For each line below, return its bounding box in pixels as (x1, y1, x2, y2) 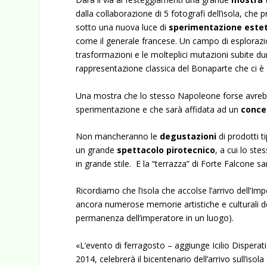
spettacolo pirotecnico (117, 144, 216, 156)
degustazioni (160, 130, 217, 142)
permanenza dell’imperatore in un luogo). (76, 212, 234, 224)
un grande (76, 144, 117, 156)
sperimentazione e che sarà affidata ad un (76, 103, 241, 115)
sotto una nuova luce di (76, 21, 169, 33)
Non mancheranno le (76, 130, 160, 142)
